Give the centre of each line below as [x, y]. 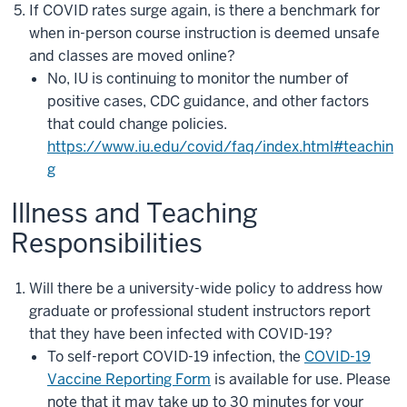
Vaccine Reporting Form [129, 379]
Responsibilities [107, 243]
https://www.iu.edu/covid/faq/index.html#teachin [220, 147]
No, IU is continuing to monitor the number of [198, 79]
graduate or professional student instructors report [200, 311]
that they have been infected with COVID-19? [181, 334]
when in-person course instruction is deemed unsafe [204, 33]
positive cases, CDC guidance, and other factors [208, 101]
